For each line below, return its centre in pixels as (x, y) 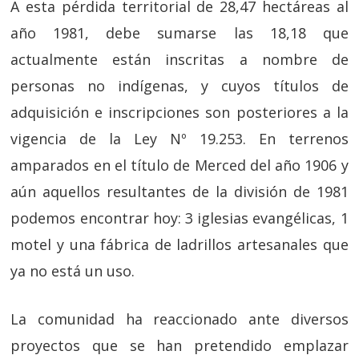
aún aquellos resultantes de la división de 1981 (179, 192)
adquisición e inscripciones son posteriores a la (179, 113)
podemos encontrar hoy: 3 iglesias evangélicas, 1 (179, 218)
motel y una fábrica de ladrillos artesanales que (179, 245)
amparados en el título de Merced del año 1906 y (179, 165)
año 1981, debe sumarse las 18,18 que (179, 33)
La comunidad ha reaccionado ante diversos (179, 319)
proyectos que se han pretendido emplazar (179, 346)
